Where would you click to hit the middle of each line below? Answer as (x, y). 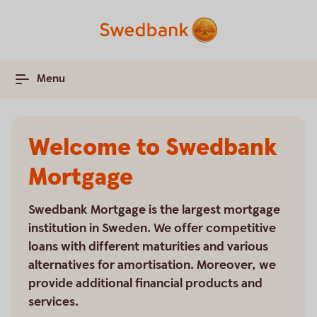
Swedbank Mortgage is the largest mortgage (154, 210)
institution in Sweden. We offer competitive (152, 228)
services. (53, 302)
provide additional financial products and (145, 283)
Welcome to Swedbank (153, 148)
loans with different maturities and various (148, 247)
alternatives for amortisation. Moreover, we (152, 265)
